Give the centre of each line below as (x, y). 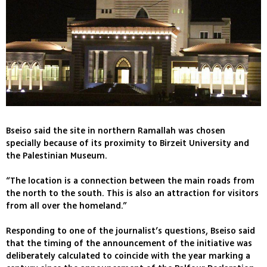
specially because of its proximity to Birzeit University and (128, 143)
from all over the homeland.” (66, 206)
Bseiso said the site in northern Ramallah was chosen (116, 131)
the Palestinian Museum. (57, 156)
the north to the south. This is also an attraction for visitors (132, 193)
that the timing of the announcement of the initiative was (129, 243)
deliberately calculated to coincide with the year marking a (128, 256)
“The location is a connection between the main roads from (130, 181)
